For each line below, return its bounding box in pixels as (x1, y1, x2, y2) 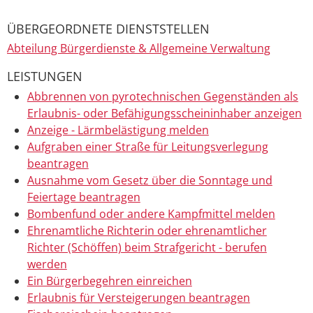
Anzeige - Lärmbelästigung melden (27, 122, 209, 138)
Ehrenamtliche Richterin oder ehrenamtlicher (27, 223, 267, 239)
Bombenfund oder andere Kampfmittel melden (27, 206, 275, 222)
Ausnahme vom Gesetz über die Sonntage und (27, 173, 272, 189)
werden (27, 256, 67, 272)
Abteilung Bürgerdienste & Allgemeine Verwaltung (7, 41, 270, 57)
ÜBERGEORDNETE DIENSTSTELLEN (7, 20, 210, 37)
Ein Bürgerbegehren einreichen (27, 273, 192, 289)
